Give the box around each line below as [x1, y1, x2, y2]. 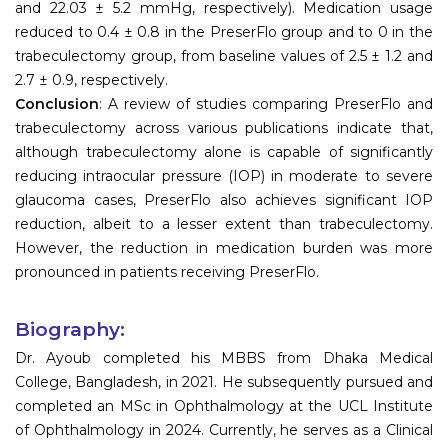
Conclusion [15, 94, 99, 113]
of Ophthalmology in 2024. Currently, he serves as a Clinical [15, 420, 433, 439]
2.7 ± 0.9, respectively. [15, 70, 168, 89]
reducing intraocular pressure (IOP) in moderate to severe [15, 166, 433, 185]
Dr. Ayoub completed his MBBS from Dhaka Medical [15, 348, 433, 367]
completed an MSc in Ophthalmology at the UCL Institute [15, 396, 433, 415]
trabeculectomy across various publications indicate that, [15, 118, 433, 137]
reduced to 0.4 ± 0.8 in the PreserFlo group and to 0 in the [15, 22, 433, 41]
